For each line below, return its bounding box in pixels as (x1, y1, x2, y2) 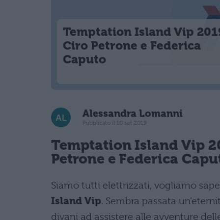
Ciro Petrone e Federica (63, 38, 201, 53)
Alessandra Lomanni (82, 108, 183, 120)
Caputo (63, 52, 106, 66)
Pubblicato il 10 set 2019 (82, 119, 147, 127)
